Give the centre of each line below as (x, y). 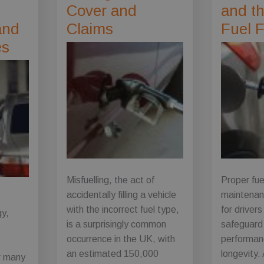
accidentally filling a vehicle (121, 194)
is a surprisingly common (116, 224)
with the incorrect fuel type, (123, 209)
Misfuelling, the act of (110, 180)
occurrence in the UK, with (121, 239)
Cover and (101, 11)
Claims (90, 29)
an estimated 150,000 (112, 253)
